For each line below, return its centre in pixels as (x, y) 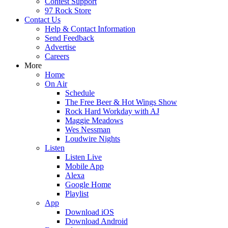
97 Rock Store (68, 10)
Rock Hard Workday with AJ (112, 111)
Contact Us (42, 20)
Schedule (80, 93)
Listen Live (83, 157)
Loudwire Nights (93, 139)
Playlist (77, 194)
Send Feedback (69, 38)
